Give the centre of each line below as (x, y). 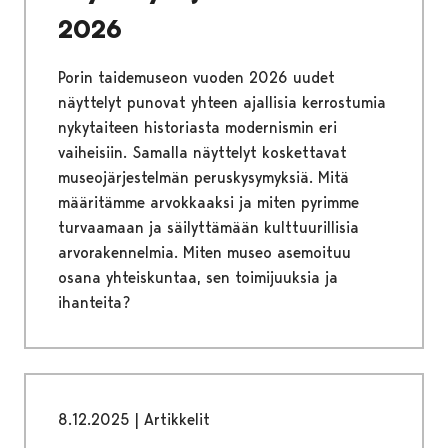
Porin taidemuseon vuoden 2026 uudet (196, 78)
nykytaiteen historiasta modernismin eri (197, 128)
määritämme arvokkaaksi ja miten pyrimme (208, 203)
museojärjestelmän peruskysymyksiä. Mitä (203, 178)
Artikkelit (177, 420)
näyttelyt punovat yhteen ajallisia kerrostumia (222, 103)
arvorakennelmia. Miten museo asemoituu (204, 253)
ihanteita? (94, 303)
